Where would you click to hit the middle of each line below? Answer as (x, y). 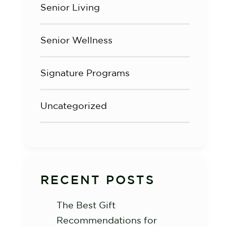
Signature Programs (85, 73)
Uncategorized (74, 106)
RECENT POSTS (98, 180)
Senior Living (70, 7)
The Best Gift (86, 205)
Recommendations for (107, 220)
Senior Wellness (76, 40)
